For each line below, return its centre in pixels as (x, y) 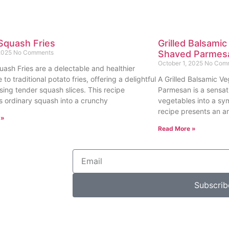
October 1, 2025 (181, 63)
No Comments (34, 52)
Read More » (177, 128)
